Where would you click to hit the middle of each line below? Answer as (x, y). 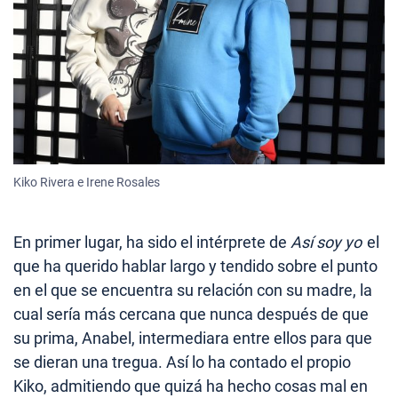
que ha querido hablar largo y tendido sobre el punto (195, 266)
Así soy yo (326, 242)
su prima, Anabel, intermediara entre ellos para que (193, 338)
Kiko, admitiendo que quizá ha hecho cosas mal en (191, 386)
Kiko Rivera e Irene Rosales (87, 182)
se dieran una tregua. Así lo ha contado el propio (182, 362)
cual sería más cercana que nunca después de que (191, 314)
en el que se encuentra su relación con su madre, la (193, 290)
